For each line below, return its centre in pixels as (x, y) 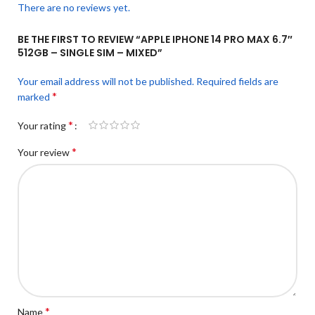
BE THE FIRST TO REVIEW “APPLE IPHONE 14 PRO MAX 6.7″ (155, 40)
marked (35, 97)
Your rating (43, 125)
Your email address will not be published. (106, 82)
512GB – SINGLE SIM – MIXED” (90, 53)
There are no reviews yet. (74, 8)
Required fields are (237, 82)
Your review (45, 152)
